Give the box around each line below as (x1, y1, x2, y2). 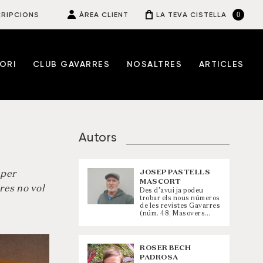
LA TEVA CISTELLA (156, 11, 227, 19)
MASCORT (140, 178, 181, 186)
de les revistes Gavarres (140, 203, 221, 209)
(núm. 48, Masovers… (140, 210, 211, 217)
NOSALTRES (126, 60, 183, 69)
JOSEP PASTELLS (140, 169, 211, 176)
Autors (78, 132, 117, 144)
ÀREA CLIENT (79, 11, 129, 19)
